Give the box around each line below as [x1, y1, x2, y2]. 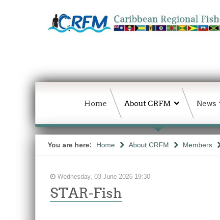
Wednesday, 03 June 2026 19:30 [55, 173, 150, 180]
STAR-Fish [50, 185, 122, 201]
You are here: [48, 141, 94, 149]
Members [183, 141, 212, 149]
